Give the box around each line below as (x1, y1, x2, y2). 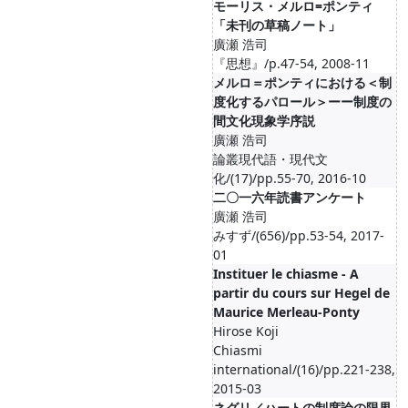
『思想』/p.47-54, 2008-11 (213, 55, 370, 72)
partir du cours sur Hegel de (213, 284, 390, 301)
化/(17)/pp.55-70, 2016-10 (213, 169, 366, 187)
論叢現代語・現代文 (213, 150, 328, 168)
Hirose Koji (213, 322, 279, 340)
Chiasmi (213, 342, 262, 359)
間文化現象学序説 (213, 112, 315, 129)
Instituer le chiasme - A (213, 265, 359, 282)
